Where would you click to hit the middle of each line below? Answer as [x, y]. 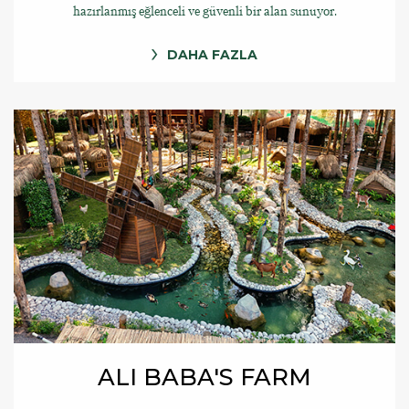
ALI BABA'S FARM [204, 376]
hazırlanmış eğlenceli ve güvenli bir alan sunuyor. [204, 11]
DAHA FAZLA [212, 54]
